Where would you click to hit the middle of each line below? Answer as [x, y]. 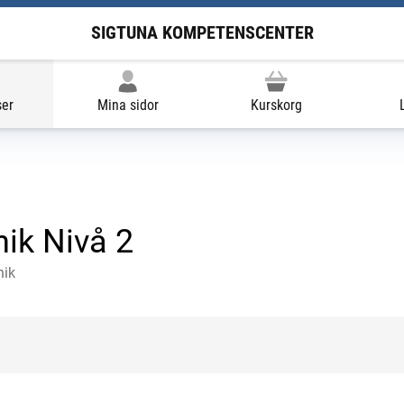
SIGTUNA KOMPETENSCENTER [202, 33]
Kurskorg [276, 105]
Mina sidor [128, 105]
